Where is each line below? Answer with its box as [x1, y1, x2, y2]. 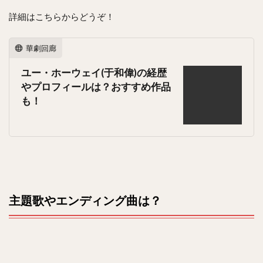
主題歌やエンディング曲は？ [9, 193, 161, 208]
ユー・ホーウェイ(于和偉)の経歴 [21, 67, 167, 79]
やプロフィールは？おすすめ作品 [21, 81, 171, 93]
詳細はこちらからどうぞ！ [9, 11, 114, 22]
